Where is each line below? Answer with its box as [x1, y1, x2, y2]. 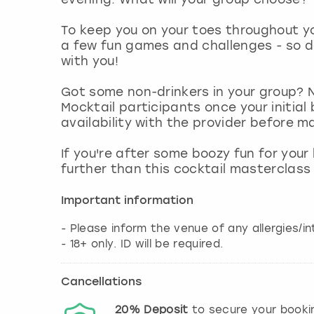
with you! [61, 54, 118, 69]
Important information [61, 196, 193, 207]
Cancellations [61, 277, 142, 289]
